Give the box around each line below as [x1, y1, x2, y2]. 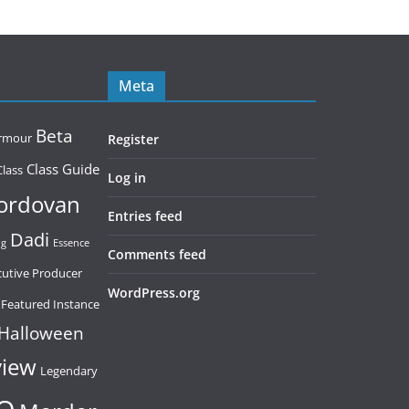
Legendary [40, 362, 98, 380]
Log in [108, 169, 146, 187]
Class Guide [26, 159, 100, 180]
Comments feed [108, 246, 206, 264]
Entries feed [108, 207, 183, 225]
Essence [53, 236, 89, 250]
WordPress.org [108, 284, 200, 302]
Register [108, 131, 159, 149]
